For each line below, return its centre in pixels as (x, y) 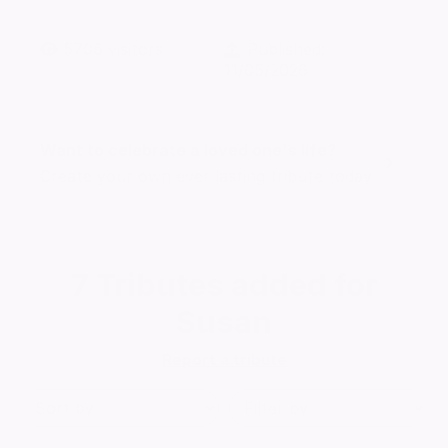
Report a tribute (224, 360)
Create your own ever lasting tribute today (206, 176)
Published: (283, 48)
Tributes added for (236, 285)
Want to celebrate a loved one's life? (188, 150)
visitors (133, 48)
